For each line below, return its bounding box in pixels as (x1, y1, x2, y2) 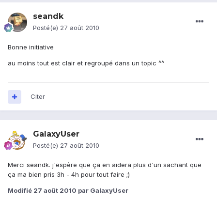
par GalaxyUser (77, 186, 128, 195)
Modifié (8, 186, 33, 195)
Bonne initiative (8, 43, 54, 51)
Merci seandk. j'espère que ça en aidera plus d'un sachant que (8, 161, 201, 169)
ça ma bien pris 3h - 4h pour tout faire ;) (8, 170, 130, 179)
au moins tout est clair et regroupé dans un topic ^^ (8, 59, 164, 67)
